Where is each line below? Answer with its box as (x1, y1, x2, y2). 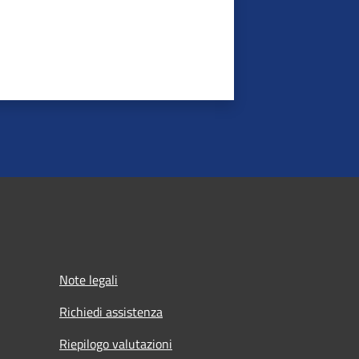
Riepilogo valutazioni (59, 334, 172, 353)
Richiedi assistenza (59, 302, 163, 321)
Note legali (59, 270, 118, 289)
